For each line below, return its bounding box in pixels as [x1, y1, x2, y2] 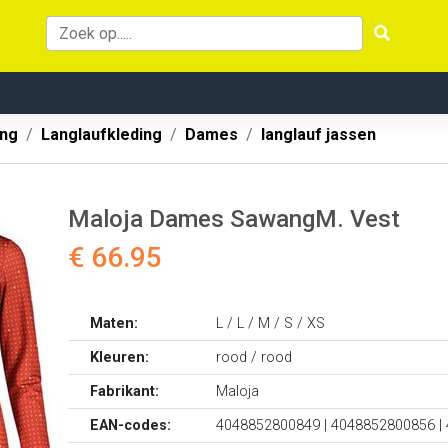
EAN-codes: [90, 417, 172, 434]
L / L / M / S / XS [216, 315, 326, 332]
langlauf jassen [261, 125, 376, 144]
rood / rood [216, 349, 293, 366]
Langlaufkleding [41, 125, 162, 144]
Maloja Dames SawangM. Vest [68, 205, 400, 233]
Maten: [90, 315, 139, 332]
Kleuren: [90, 349, 150, 366]
